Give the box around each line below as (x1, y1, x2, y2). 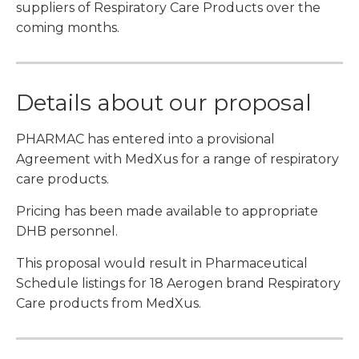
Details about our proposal (16, 89, 312, 117)
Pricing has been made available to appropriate (16, 204, 318, 220)
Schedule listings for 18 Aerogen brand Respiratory (16, 276, 341, 292)
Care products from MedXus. (16, 296, 201, 312)
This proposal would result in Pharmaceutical (16, 256, 308, 272)
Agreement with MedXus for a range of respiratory (16, 151, 339, 167)
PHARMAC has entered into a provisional (16, 131, 275, 147)
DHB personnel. (16, 224, 118, 240)
